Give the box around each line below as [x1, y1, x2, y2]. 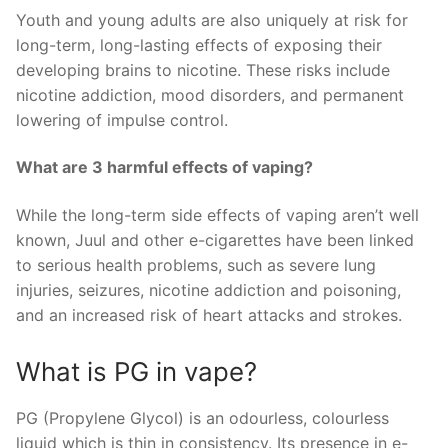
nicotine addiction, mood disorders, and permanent [16, 84, 404, 105]
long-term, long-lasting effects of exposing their [16, 34, 382, 55]
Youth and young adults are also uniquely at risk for [16, 9, 408, 30]
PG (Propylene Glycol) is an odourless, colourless [16, 407, 389, 428]
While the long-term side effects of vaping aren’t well [16, 205, 419, 226]
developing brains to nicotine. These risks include [16, 59, 390, 80]
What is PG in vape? [16, 355, 257, 387]
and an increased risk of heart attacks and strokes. [16, 305, 402, 326]
